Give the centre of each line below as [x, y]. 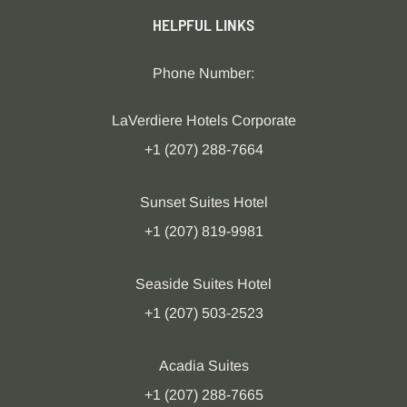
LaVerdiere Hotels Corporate [203, 121]
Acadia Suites [203, 366]
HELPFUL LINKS [203, 25]
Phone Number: [203, 74]
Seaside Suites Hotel [203, 284]
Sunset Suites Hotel [203, 203]
